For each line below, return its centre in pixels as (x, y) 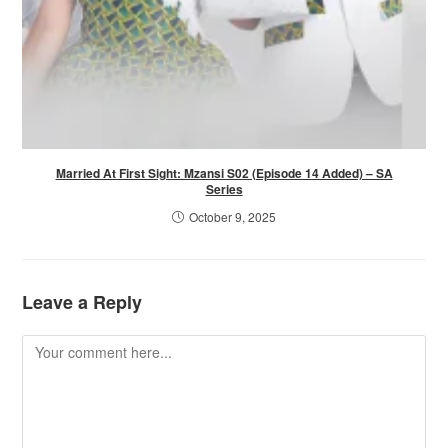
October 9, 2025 (232, 216)
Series (224, 188)
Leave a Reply (82, 301)
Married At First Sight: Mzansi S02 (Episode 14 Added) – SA (224, 172)
